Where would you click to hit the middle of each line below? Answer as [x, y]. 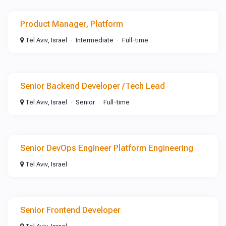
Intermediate [95, 40]
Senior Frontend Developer [70, 210]
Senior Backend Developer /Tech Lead [93, 86]
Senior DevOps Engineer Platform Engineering [107, 148]
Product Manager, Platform [72, 24]
